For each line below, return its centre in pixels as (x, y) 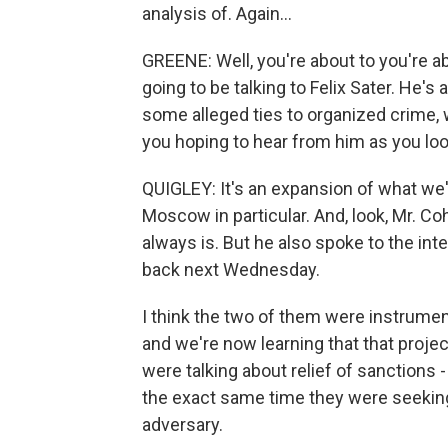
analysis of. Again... (217, 13)
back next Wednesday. (231, 269)
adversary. (182, 424)
